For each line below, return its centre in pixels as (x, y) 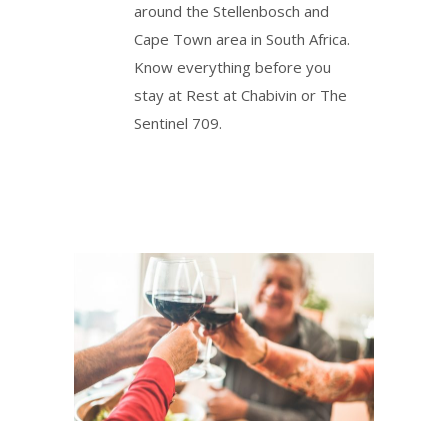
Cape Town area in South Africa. (242, 39)
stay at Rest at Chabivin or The (240, 95)
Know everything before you (232, 67)
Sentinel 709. (178, 123)
